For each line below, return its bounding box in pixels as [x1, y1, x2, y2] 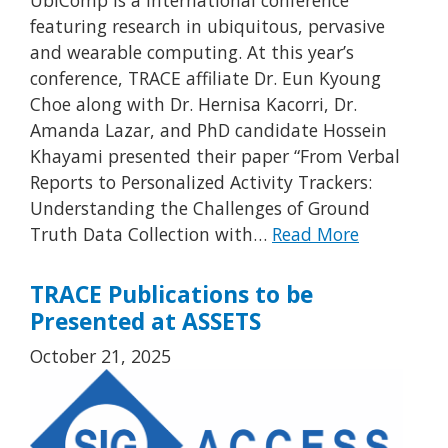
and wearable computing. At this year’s [30, 39, 354, 64]
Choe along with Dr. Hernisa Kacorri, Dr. [30, 91, 357, 116]
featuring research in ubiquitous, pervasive [30, 13, 385, 38]
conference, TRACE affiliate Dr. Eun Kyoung [30, 65, 381, 90]
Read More [272, 221, 359, 246]
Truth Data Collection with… [30, 221, 272, 246]
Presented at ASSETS [30, 305, 261, 337]
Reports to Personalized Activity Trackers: [30, 169, 372, 194]
